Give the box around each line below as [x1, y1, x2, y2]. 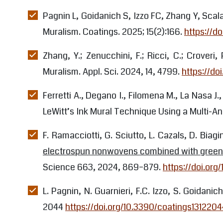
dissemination [10, 1, 53, 11]
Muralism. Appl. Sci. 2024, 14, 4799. [43, 65, 182, 78]
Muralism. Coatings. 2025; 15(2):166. [43, 25, 184, 38]
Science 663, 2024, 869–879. [43, 160, 163, 174]
